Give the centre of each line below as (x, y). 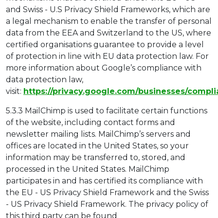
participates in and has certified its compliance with (104, 181)
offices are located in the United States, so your (97, 145)
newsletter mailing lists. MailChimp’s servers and (98, 134)
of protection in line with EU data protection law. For (107, 56)
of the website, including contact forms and (91, 122)
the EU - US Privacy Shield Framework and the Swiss (107, 192)
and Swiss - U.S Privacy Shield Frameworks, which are (108, 9)
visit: (15, 91)
